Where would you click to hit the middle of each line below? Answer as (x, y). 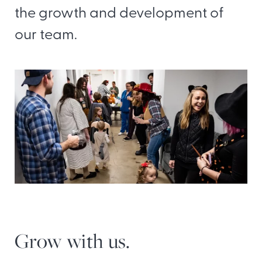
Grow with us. (73, 241)
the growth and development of (119, 14)
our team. (46, 36)
